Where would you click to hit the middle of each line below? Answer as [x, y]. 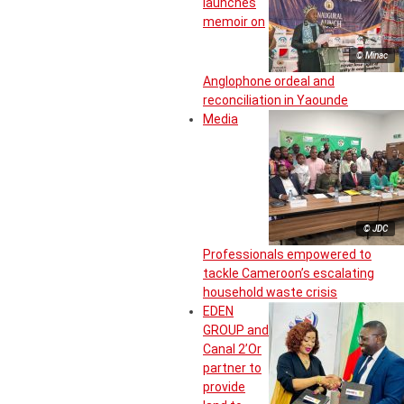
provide [224, 387]
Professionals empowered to [287, 255]
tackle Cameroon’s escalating [289, 274]
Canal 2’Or [232, 349]
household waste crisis [270, 293]
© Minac [372, 56]
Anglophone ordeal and [269, 82]
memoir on [234, 22]
